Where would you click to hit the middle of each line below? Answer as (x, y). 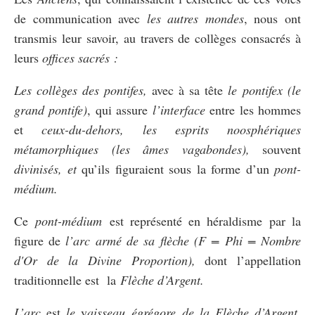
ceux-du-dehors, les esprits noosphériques (171, 129)
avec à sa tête (190, 90)
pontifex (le (269, 90)
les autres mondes (195, 18)
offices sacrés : (80, 57)
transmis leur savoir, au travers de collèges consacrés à (157, 38)
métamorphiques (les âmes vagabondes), (132, 149)
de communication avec (81, 18)
